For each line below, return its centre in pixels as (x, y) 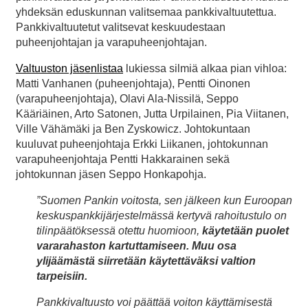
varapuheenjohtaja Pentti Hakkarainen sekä (123, 159)
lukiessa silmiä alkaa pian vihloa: (205, 68)
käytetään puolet (245, 230)
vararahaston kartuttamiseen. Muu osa (136, 245)
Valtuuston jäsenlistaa (69, 68)
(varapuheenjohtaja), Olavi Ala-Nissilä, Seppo (127, 98)
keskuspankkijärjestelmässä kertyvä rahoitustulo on (162, 215)
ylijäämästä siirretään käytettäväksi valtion (146, 261)
